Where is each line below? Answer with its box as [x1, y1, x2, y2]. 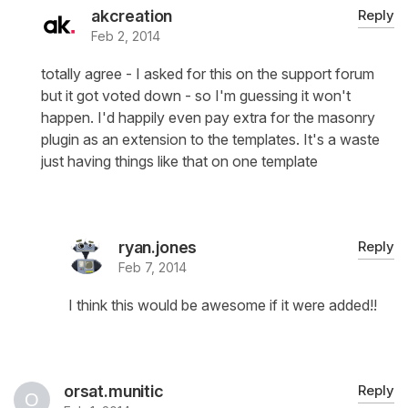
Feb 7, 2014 [118, 260, 187, 276]
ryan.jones [118, 238, 198, 258]
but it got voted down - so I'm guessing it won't [41, 87, 351, 106]
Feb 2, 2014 [91, 28, 160, 45]
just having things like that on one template [41, 152, 318, 171]
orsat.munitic [64, 382, 164, 402]
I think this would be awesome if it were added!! [68, 296, 377, 315]
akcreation [91, 6, 173, 26]
